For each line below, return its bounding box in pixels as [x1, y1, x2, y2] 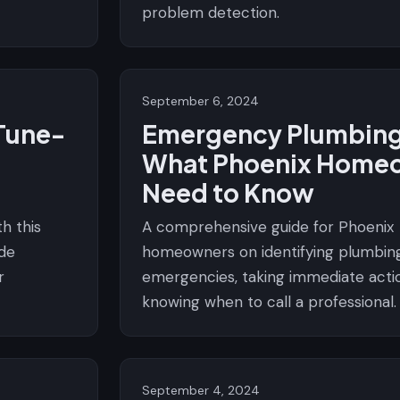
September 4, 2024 [142, 382, 260, 398]
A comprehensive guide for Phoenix [142, 217, 394, 237]
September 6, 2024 [142, 93, 259, 109]
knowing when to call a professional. [142, 292, 396, 312]
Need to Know [142, 177, 314, 208]
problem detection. [142, 3, 279, 22]
